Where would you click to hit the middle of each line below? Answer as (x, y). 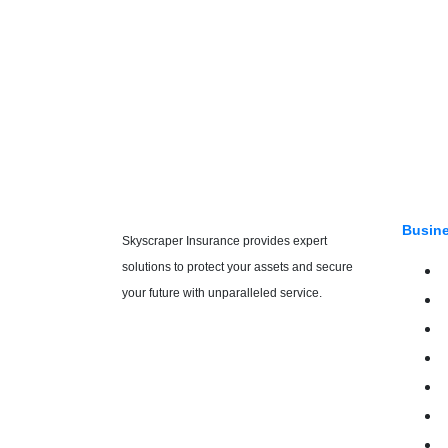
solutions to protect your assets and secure (237, 266)
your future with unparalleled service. (222, 292)
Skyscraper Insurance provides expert (224, 240)
